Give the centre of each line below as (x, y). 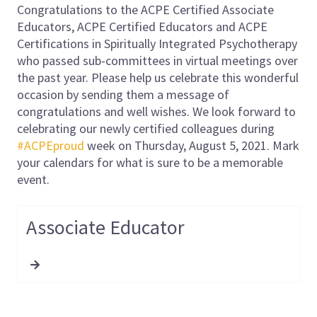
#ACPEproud (52, 145)
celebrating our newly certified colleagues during (147, 128)
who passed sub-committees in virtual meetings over (157, 60)
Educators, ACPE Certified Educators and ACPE (142, 26)
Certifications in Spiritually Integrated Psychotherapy (157, 43)
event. (35, 179)
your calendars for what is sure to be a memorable (150, 162)
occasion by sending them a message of (123, 94)
